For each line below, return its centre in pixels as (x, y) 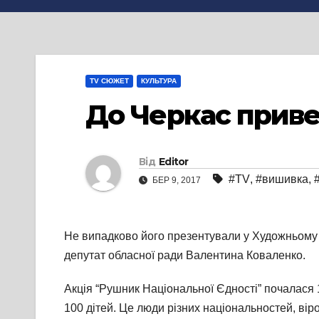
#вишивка (282, 179)
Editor (173, 162)
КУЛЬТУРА (159, 81)
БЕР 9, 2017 (177, 181)
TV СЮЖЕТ (109, 81)
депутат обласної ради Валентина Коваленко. (185, 256)
